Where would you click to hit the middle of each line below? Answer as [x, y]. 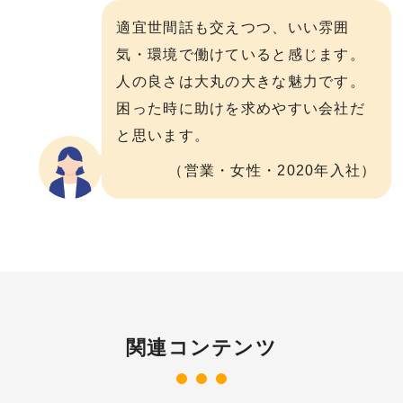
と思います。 [163, 135]
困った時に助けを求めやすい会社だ [241, 108]
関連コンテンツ [201, 347]
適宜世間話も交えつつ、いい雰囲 [233, 27]
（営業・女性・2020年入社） [273, 171]
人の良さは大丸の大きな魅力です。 [241, 81]
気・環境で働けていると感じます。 [241, 54]
